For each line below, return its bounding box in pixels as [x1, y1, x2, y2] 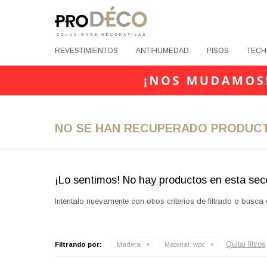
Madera [117, 241, 141, 248]
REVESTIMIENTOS [55, 46, 118, 55]
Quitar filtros [226, 240, 265, 249]
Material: [164, 241, 191, 248]
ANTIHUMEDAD [136, 46, 189, 55]
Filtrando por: [55, 241, 102, 248]
